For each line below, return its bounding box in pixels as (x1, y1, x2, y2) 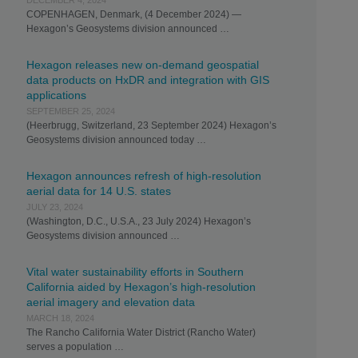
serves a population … (26, 341, 124, 352)
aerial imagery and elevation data (26, 296, 195, 308)
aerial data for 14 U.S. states (26, 185, 171, 197)
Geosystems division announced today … (26, 134, 206, 145)
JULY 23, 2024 (26, 202, 83, 212)
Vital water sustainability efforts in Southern (26, 265, 244, 278)
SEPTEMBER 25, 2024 (26, 106, 115, 116)
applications (26, 89, 86, 101)
